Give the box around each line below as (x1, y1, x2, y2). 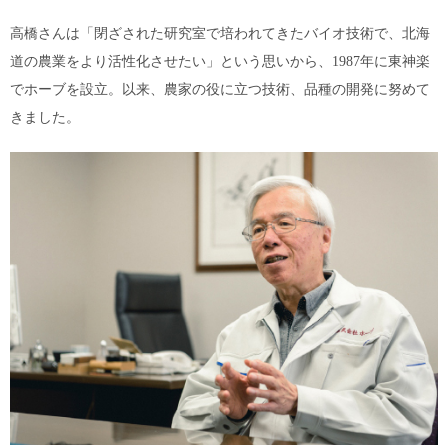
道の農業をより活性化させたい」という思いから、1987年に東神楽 (10, 54, 430, 70)
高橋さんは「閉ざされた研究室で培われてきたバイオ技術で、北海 (10, 26, 430, 42)
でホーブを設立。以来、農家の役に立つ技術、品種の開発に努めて (10, 82, 430, 98)
